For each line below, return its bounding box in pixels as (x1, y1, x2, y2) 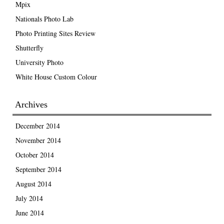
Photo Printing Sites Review (15, 28, 95, 38)
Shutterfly (15, 42, 43, 52)
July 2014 (15, 193, 43, 203)
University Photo (15, 57, 63, 67)
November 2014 (15, 135, 61, 145)
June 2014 (15, 207, 44, 217)
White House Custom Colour (15, 71, 97, 81)
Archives (15, 99, 48, 109)
